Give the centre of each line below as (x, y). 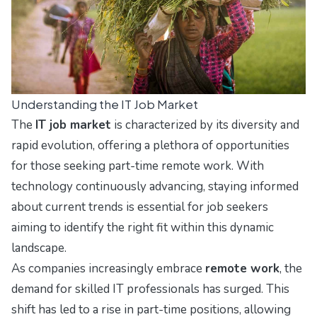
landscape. (39, 248)
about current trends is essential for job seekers (140, 207)
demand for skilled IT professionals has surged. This (150, 289)
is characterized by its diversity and (205, 125)
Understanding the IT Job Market (105, 104)
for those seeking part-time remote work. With (138, 166)
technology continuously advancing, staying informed (155, 186)
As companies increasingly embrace (108, 268)
